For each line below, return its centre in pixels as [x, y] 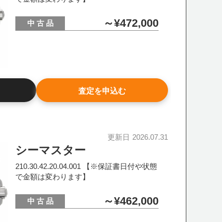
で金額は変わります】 [53, 177]
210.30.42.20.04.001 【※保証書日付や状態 [86, 166]
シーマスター [51, 150]
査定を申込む [102, 91]
